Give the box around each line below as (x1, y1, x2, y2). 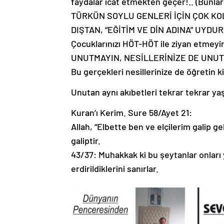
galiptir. (71, 135, 100, 146)
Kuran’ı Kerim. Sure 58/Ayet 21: (71, 107, 192, 118)
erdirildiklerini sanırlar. (71, 163, 158, 174)
